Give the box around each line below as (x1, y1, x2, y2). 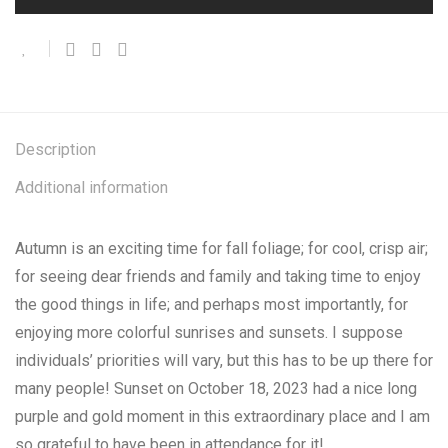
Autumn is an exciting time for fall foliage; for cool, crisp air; (15, 239, 428, 258)
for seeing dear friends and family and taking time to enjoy (15, 267, 421, 286)
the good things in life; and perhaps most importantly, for (15, 295, 408, 314)
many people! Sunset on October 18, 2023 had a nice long (15, 379, 417, 398)
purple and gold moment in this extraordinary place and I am (15, 407, 430, 426)
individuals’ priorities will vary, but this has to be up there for (15, 351, 433, 370)
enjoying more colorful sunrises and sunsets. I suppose (15, 323, 403, 342)
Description (15, 140, 96, 159)
